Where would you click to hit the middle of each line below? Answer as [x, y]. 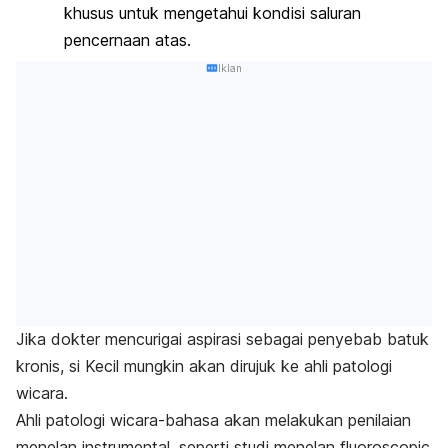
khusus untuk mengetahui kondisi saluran [212, 13]
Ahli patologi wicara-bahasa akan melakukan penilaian [213, 420]
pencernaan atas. [127, 40]
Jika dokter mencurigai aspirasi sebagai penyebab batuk [222, 339]
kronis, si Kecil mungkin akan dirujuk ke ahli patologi [204, 366]
